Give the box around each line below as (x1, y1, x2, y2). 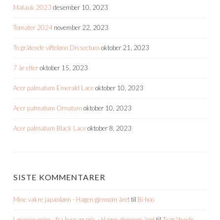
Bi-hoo (137, 195, 154, 203)
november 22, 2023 (54, 23, 109, 31)
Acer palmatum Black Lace (13, 124, 86, 132)
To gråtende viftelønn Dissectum (13, 43, 100, 52)
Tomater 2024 (13, 23, 53, 31)
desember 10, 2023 (53, 3, 108, 11)
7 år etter (13, 63, 38, 72)
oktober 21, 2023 (101, 43, 149, 52)
